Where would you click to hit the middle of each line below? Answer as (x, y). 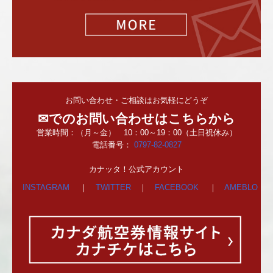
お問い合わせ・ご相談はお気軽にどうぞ (136, 101)
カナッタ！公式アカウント (136, 169)
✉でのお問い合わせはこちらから (136, 119)
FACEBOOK (178, 188)
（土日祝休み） (209, 133)
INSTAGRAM (46, 188)
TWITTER (114, 188)
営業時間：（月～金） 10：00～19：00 (109, 133)
